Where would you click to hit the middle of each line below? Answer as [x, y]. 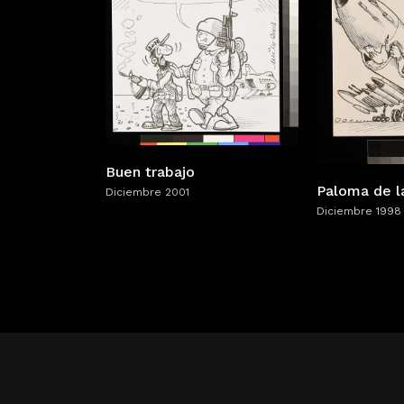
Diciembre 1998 [359, 211]
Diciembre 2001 [147, 192]
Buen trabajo [150, 171]
